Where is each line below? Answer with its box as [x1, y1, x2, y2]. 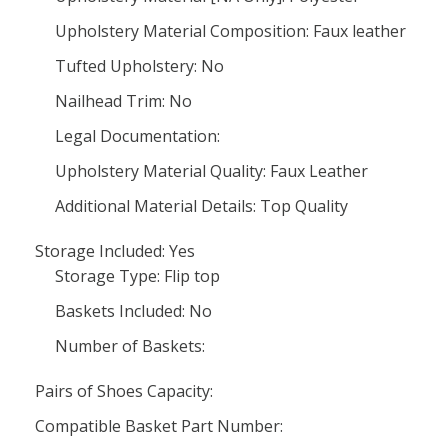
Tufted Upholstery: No [55, 55, 224, 77]
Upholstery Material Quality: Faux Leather [55, 160, 368, 182]
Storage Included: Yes [35, 240, 195, 262]
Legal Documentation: [55, 125, 220, 147]
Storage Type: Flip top [55, 265, 220, 287]
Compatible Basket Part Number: [35, 415, 283, 437]
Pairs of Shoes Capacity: [35, 380, 213, 402]
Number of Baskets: [55, 335, 205, 357]
